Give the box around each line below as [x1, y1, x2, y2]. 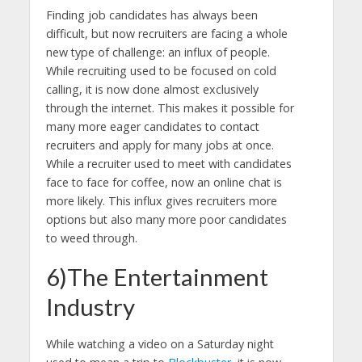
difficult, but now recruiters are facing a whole [45, 25, 288, 41]
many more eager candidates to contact [45, 118, 259, 134]
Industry [45, 292, 135, 321]
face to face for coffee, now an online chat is [45, 174, 282, 190]
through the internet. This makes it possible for [45, 99, 294, 116]
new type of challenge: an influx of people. [45, 44, 270, 60]
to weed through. [45, 229, 137, 246]
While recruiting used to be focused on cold [45, 62, 276, 78]
